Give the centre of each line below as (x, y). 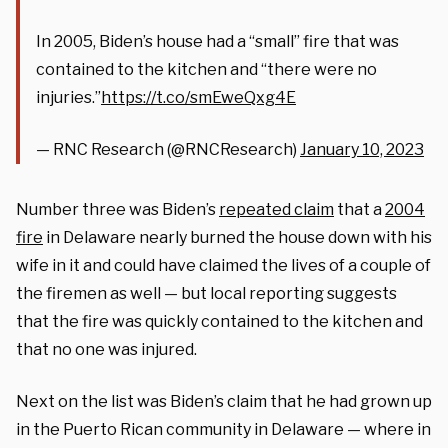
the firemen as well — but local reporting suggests (206, 293)
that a (359, 209)
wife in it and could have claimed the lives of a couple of (223, 265)
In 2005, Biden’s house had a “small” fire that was (217, 41)
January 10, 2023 (362, 149)
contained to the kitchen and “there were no (206, 69)
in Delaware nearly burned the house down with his (237, 237)
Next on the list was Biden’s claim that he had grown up (224, 401)
